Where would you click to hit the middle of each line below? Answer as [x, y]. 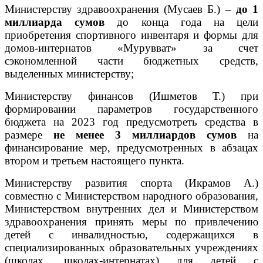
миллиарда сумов [55, 22]
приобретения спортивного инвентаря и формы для [131, 35]
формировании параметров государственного [131, 109]
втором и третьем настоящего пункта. [95, 160]
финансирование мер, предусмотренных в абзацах [131, 147]
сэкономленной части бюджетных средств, [131, 60]
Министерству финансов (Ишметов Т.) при [131, 96]
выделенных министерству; [69, 73]
